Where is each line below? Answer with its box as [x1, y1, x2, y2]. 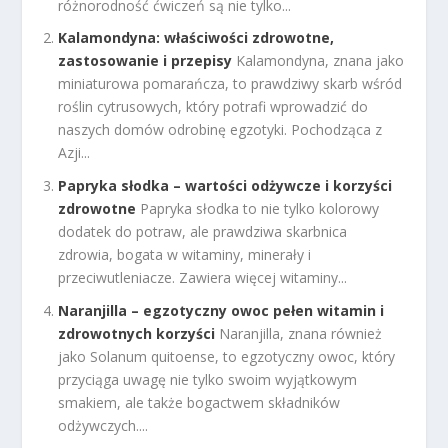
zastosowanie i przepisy [58, 51, 233, 71]
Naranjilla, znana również [219, 324, 383, 344]
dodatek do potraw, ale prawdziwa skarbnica [58, 222, 348, 242]
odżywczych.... [58, 416, 149, 436]
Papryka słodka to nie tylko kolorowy [140, 199, 380, 219]
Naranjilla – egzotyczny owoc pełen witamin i [58, 301, 385, 321]
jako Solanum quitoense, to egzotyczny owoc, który [58, 347, 396, 367]
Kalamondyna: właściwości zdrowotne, [58, 28, 335, 48]
